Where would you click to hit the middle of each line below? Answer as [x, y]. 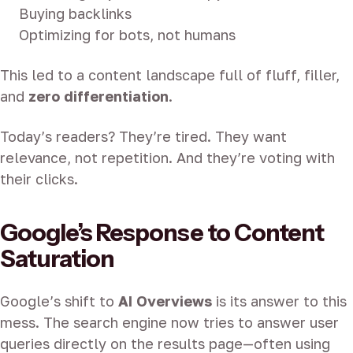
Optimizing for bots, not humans [127, 35]
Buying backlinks [75, 14]
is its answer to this [279, 301]
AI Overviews [165, 301]
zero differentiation [98, 97]
